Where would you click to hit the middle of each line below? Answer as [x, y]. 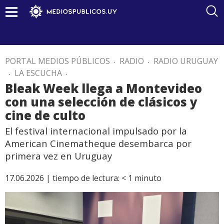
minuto [148, 178]
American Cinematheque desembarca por [98, 143]
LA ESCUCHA [38, 73]
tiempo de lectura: [86, 178]
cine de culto [45, 115]
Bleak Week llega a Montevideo [103, 88]
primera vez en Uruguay [58, 156]
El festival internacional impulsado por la [96, 131]
